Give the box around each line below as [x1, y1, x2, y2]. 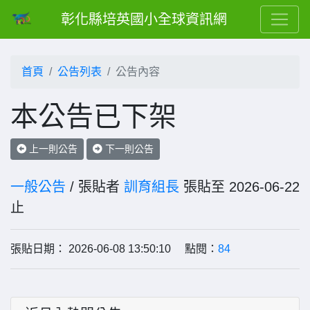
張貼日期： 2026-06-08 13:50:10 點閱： [10, 243, 218, 255]
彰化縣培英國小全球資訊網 [61, 12, 227, 27]
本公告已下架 [10, 101, 176, 131]
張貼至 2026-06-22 [179, 179, 300, 194]
